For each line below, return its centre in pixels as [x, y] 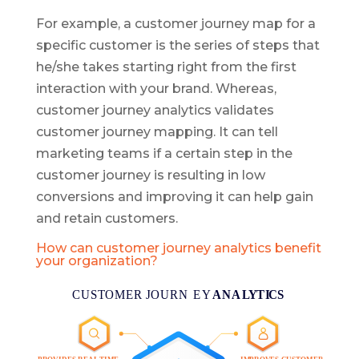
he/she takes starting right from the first [166, 67]
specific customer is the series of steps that [177, 46]
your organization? [97, 261]
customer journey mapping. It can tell [157, 132]
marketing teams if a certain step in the [164, 154]
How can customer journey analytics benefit [178, 248]
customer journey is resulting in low [150, 175]
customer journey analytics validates [155, 111]
